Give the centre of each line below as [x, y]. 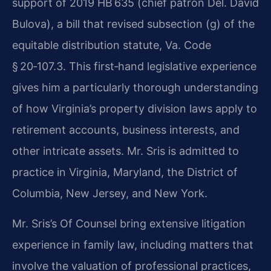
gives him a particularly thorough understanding [135, 88]
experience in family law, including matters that [133, 244]
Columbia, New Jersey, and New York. [110, 194]
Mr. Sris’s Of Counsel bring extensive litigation [129, 223]
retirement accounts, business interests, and [126, 130]
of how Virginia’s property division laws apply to [135, 109]
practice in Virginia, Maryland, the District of [125, 172]
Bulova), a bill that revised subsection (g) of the [133, 24]
